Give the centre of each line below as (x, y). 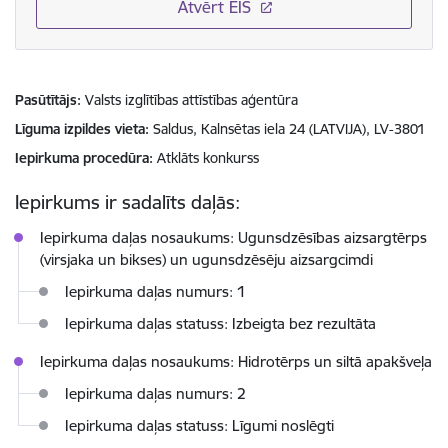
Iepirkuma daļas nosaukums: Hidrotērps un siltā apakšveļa (236, 362)
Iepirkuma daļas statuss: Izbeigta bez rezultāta (220, 324)
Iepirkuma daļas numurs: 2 (155, 394)
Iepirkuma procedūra (82, 158)
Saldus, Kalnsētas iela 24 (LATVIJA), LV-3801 (289, 129)
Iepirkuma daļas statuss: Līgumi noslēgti (199, 426)
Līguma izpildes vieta (80, 129)
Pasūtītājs (46, 100)
